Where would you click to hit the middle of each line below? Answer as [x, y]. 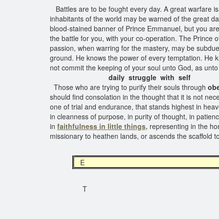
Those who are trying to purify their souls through [129, 87]
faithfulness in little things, [102, 126]
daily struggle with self [120, 77]
